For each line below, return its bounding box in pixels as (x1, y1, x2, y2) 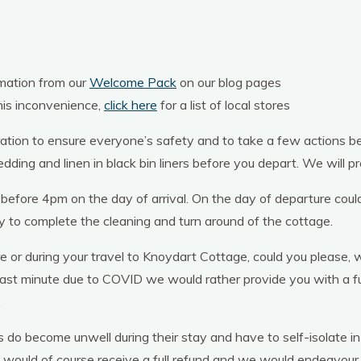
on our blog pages (176, 74, 281, 90)
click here (104, 97, 157, 113)
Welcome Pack (89, 74, 176, 90)
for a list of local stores (157, 97, 290, 113)
